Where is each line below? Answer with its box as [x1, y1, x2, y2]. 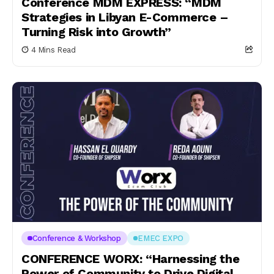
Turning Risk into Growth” [21, 24, 172, 39]
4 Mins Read [31, 45, 76, 54]
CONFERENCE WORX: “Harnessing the [21, 251, 240, 266]
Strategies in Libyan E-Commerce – [21, 9, 229, 24]
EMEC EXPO [138, 234, 183, 243]
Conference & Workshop [32, 234, 121, 243]
